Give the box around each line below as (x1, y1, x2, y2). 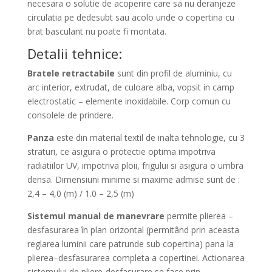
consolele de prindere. (27, 109, 114, 121)
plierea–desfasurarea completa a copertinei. (27, 252, 202, 263)
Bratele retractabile (27, 67, 115, 79)
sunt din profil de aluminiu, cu (114, 67, 232, 79)
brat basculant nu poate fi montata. (27, 25, 166, 37)
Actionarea (202, 252, 245, 263)
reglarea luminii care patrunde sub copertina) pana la (27, 238, 234, 250)
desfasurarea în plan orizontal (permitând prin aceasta (27, 224, 239, 236)
